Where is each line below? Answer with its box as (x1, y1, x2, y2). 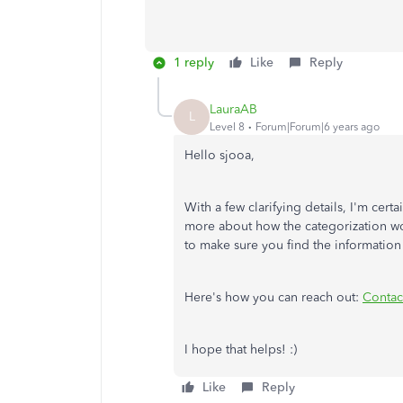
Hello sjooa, (184, 148, 255, 163)
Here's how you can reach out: (184, 290, 363, 305)
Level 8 (210, 120, 245, 133)
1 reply (174, 55, 214, 70)
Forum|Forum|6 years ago (255, 120, 380, 133)
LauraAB (210, 101, 257, 117)
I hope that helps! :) (184, 342, 297, 357)
